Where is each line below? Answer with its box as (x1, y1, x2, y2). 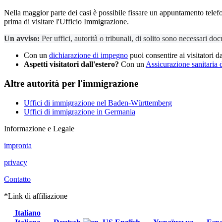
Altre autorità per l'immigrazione (4, 78, 138, 89)
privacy (4, 158, 27, 166)
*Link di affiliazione (4, 191, 67, 200)
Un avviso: (4, 34, 40, 43)
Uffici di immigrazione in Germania (24, 107, 135, 116)
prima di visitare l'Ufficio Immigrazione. (4, 17, 129, 26)
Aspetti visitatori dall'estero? (24, 60, 119, 69)
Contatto (4, 174, 31, 183)
